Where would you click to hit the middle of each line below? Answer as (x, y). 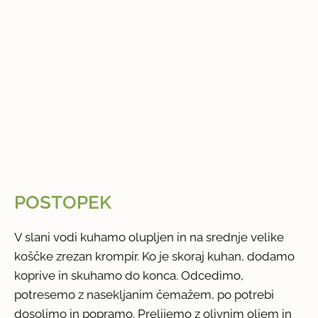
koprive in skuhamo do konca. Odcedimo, (129, 275)
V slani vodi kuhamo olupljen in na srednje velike (149, 237)
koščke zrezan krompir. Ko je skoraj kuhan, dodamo (155, 256)
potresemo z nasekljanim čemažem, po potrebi (144, 294)
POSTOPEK (63, 203)
